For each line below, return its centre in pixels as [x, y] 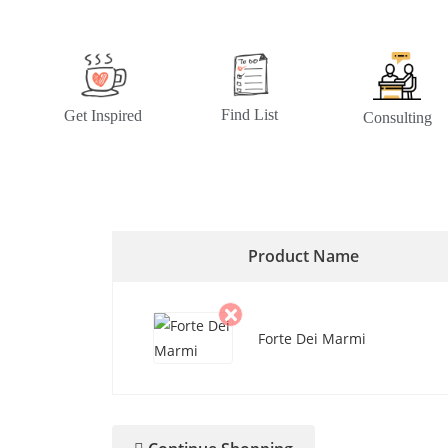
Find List [250, 115]
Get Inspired [103, 115]
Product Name [304, 256]
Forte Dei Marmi [312, 338]
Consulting [397, 118]
